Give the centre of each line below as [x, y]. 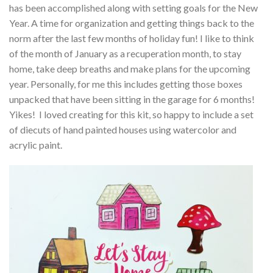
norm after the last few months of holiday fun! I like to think [132, 38]
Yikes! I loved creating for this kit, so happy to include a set [131, 115]
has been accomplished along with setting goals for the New [133, 8]
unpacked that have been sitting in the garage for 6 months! [132, 99]
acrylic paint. [36, 145]
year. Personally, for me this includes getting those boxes [126, 84]
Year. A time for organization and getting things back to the [132, 23]
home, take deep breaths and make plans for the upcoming [130, 69]
